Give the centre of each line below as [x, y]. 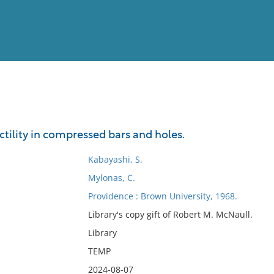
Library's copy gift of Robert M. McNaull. [170, 214]
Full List [250, 120]
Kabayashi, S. [115, 159]
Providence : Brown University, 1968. [162, 196]
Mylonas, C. [111, 178]
